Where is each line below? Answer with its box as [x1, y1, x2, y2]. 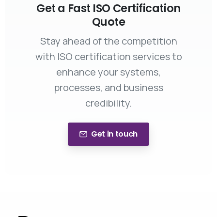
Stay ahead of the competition [40, 34, 177, 47]
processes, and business [54, 80, 163, 94]
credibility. [85, 96, 132, 109]
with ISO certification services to [35, 49, 182, 63]
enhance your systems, [56, 65, 161, 78]
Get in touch [91, 128, 138, 139]
